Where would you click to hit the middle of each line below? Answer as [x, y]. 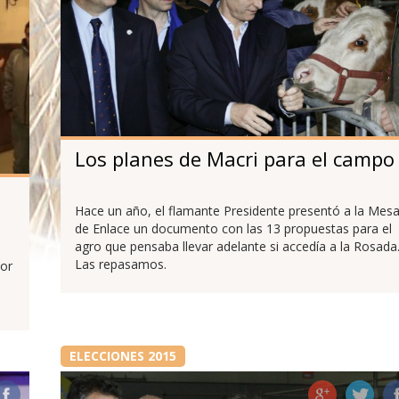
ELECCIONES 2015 [122, 356]
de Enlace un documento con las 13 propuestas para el [233, 229]
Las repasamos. [120, 265]
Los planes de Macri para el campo [234, 159]
